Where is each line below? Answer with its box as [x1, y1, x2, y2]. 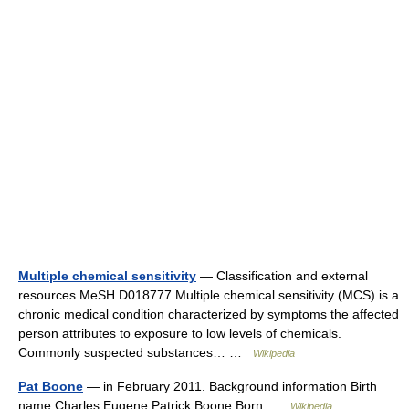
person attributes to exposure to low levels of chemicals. [18, 326, 341, 341]
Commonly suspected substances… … [18, 345, 253, 360]
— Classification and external [196, 268, 368, 283]
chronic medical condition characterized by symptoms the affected [18, 307, 399, 321]
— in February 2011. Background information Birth [83, 379, 377, 393]
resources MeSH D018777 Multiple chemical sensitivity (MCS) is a [18, 288, 399, 302]
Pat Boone [18, 379, 83, 393]
